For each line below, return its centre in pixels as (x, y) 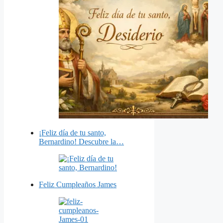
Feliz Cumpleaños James (78, 185)
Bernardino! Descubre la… (81, 142)
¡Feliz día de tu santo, (72, 133)
